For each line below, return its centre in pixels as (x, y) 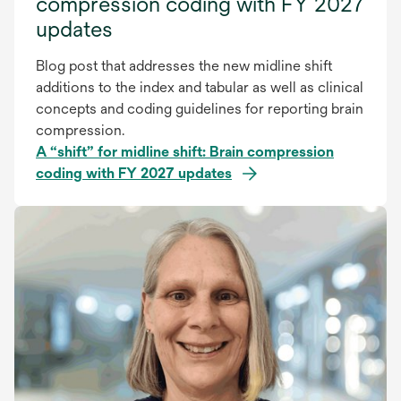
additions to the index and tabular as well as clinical (200, 87)
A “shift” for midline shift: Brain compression (185, 151)
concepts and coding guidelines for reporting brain (200, 108)
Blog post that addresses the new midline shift (184, 65)
